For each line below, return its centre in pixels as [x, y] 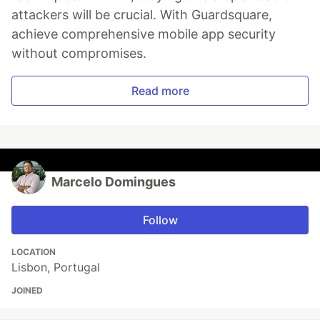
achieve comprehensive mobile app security [144, 34]
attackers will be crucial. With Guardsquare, [142, 15]
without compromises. [79, 54]
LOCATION [34, 252]
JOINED [27, 291]
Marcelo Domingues [114, 182]
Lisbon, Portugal [56, 267]
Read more [160, 91]
